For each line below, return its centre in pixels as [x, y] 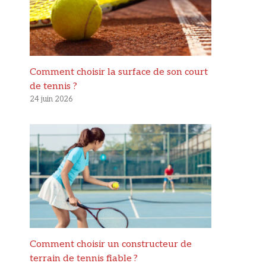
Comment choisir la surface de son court [119, 72]
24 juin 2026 [51, 99]
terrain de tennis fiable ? [84, 258]
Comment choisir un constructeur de [111, 244]
